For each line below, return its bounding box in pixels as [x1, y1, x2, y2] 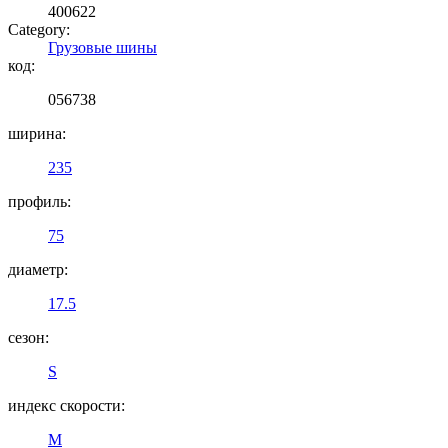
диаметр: [8, 260, 68, 278]
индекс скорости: [8, 396, 125, 414]
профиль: [8, 192, 71, 210]
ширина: [8, 124, 66, 142]
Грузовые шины [48, 38, 157, 56]
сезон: [8, 328, 49, 346]
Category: [8, 20, 70, 38]
